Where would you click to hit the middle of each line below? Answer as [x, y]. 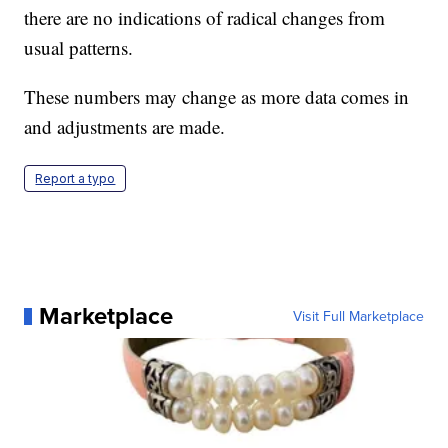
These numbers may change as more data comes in [217, 97]
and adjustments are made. [125, 127]
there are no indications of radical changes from [205, 18]
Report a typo [75, 179]
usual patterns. [79, 48]
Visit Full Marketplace [358, 316]
